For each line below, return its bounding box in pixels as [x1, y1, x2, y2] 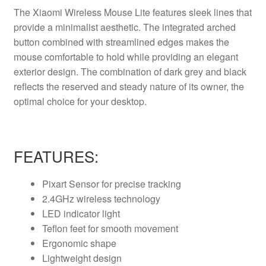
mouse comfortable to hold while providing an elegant [13, 49, 238, 64]
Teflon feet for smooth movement [42, 221, 178, 235]
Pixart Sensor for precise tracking [42, 176, 181, 191]
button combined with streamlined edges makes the [13, 34, 229, 49]
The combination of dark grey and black [80, 64, 246, 78]
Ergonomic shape [42, 236, 116, 250]
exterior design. [13, 64, 81, 78]
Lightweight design [42, 251, 122, 265]
